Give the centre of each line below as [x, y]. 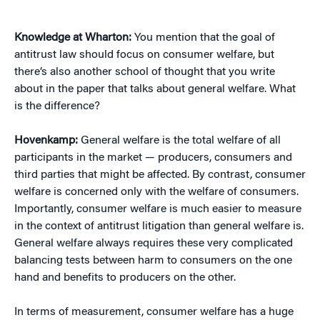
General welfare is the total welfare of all [179, 141]
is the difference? [57, 106]
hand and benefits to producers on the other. [125, 278]
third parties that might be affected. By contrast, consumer [160, 175]
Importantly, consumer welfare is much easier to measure [158, 209]
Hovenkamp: [46, 141]
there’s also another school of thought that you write [145, 72]
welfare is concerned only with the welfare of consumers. [156, 192]
